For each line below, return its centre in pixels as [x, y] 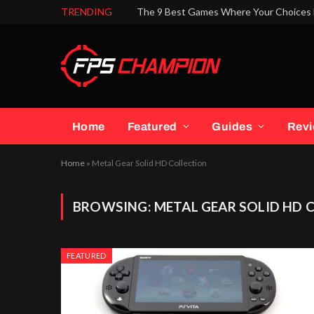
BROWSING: [114, 206]
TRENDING [87, 12]
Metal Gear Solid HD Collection [149, 163]
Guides [232, 126]
